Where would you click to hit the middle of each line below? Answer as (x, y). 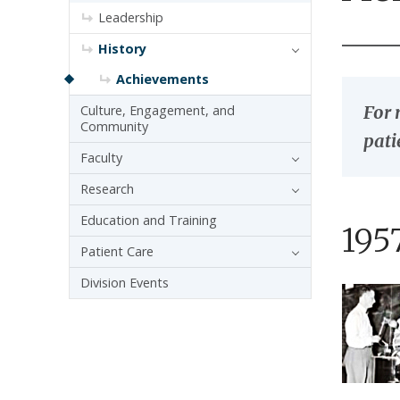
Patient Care (117, 251)
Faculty (101, 157)
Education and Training (149, 220)
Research (107, 188)
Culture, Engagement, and (158, 110)
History (122, 48)
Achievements (162, 79)
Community (114, 126)
